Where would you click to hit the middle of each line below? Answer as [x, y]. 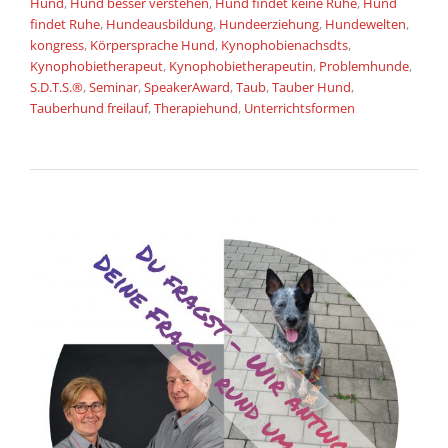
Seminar [113, 86]
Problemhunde [364, 65]
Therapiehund [196, 107]
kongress [57, 44]
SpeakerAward [187, 86]
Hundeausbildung [159, 23]
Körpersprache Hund [152, 44]
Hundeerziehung [269, 23]
